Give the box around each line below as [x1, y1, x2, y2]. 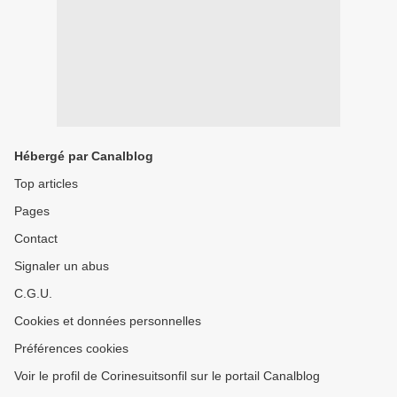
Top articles [14, 176, 78, 191]
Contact [14, 231, 58, 246]
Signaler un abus [14, 259, 109, 274]
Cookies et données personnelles [14, 314, 201, 329]
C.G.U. [14, 286, 52, 301]
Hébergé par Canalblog [14, 149, 153, 164]
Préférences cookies [14, 341, 128, 356]
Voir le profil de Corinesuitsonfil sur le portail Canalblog [14, 369, 320, 384]
